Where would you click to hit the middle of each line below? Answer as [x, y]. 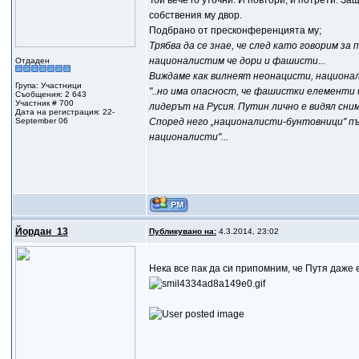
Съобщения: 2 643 [50, 94]
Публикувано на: [182, 231]
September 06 [41, 121]
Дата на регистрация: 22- [65, 112]
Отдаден [32, 61]
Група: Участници [48, 85]
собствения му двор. [195, 15]
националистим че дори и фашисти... [237, 61]
